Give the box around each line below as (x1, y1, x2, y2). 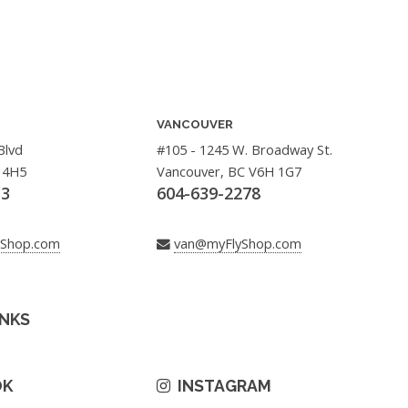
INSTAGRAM (169, 376, 271, 396)
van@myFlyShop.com (173, 233, 301, 252)
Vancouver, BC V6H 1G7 (156, 162, 301, 181)
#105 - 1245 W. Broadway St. (156, 140, 332, 159)
